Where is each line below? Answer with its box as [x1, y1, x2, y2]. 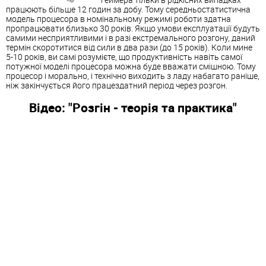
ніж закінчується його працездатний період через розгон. [6, 79, 227, 91]
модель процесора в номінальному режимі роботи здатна [6, 12, 231, 24]
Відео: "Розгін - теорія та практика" [29, 99, 237, 116]
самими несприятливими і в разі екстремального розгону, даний [6, 31, 255, 43]
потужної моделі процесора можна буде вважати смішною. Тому [6, 60, 256, 72]
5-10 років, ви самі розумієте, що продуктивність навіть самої [6, 50, 242, 62]
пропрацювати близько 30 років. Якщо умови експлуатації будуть [6, 22, 260, 34]
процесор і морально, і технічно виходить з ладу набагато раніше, [6, 69, 259, 81]
